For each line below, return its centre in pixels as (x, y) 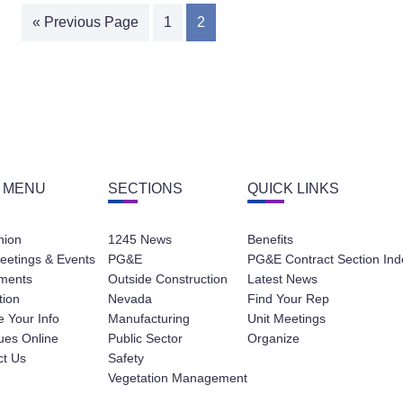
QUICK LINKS (293, 188)
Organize (273, 338)
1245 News (140, 239)
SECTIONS (145, 188)
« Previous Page (85, 22)
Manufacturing (149, 318)
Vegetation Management (178, 377)
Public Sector (145, 338)
